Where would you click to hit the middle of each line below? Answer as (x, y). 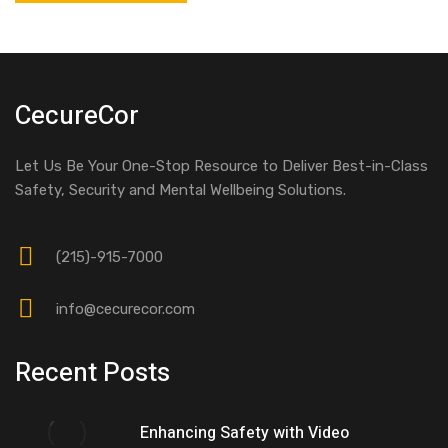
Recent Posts (92, 373)
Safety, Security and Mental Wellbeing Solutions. (180, 190)
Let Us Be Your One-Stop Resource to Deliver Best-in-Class (221, 166)
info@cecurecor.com (125, 309)
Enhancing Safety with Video (245, 433)
